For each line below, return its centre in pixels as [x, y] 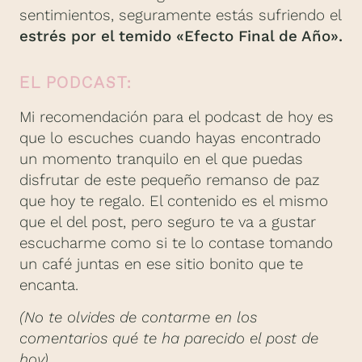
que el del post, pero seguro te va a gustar [168, 223]
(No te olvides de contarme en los [138, 318]
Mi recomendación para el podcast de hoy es [177, 118]
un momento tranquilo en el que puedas [161, 160]
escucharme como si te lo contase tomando [176, 244]
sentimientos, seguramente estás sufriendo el [180, 16]
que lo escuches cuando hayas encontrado [170, 139]
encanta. [49, 286]
